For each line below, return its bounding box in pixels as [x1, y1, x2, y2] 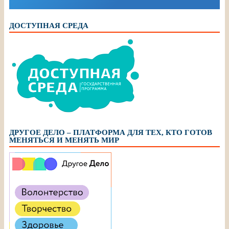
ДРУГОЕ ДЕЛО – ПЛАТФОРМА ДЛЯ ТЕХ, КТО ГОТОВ [9, 128, 212, 136]
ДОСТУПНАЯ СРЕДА [9, 21, 88, 30]
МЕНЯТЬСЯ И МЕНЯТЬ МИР [9, 135, 119, 144]
